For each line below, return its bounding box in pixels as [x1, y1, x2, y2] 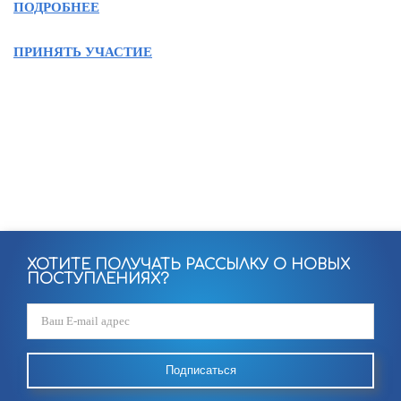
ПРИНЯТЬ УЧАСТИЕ [13, 44, 152, 59]
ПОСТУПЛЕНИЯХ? [27, 270, 169, 287]
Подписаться [165, 363, 236, 377]
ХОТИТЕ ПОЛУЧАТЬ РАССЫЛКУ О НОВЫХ [27, 256, 350, 273]
